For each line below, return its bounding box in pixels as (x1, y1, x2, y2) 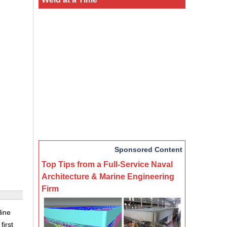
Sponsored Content (115, 145, 182, 154)
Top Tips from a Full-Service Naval (42, 159, 173, 169)
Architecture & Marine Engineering (42, 171, 174, 181)
